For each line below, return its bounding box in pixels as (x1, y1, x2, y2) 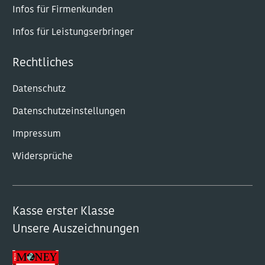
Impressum (12, 130, 61, 139)
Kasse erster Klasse (12, 206, 115, 218)
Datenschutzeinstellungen (12, 107, 125, 117)
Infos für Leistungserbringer (12, 28, 134, 37)
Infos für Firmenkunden (12, 5, 113, 15)
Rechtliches (12, 57, 73, 69)
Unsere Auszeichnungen (12, 224, 139, 235)
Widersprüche (12, 152, 73, 161)
